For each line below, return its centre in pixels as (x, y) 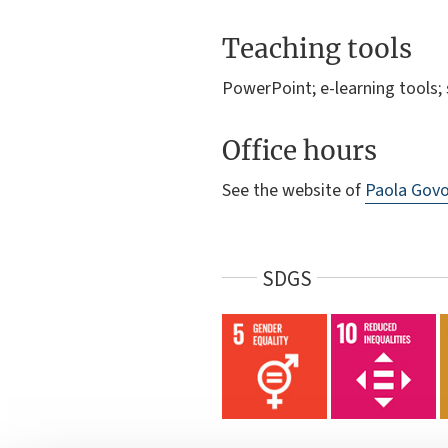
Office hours (299, 151)
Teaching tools (317, 49)
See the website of (293, 191)
